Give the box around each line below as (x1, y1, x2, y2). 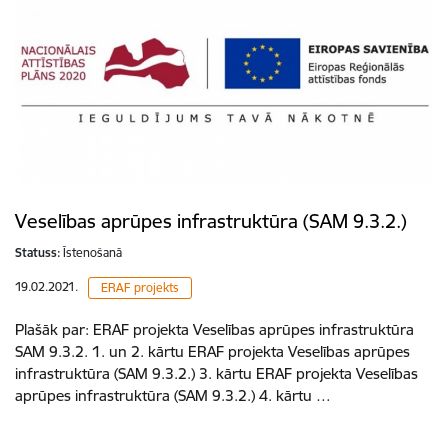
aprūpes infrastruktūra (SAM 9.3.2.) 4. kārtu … (15, 386, 331, 406)
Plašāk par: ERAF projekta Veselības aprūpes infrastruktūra (15, 320, 414, 340)
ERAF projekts (101, 280, 179, 296)
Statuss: (15, 245, 61, 261)
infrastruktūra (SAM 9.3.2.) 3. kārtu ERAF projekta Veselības (15, 364, 418, 384)
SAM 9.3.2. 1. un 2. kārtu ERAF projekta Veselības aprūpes (15, 342, 410, 362)
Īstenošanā (63, 245, 122, 261)
